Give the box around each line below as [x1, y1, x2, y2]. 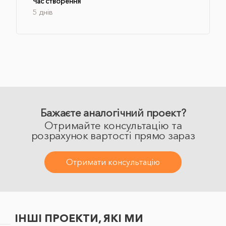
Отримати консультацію [66, 157, 160, 167]
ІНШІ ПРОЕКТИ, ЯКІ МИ [15, 211, 144, 224]
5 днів [33, 8, 53, 17]
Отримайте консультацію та [44, 119, 182, 132]
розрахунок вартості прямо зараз [31, 129, 195, 142]
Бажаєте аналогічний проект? [40, 106, 186, 120]
